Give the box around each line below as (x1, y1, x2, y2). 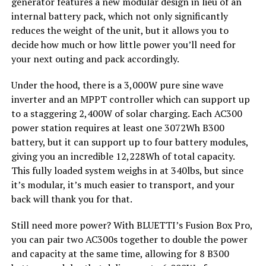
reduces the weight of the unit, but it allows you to (11, 23, 229, 37)
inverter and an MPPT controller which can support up (11, 92, 250, 106)
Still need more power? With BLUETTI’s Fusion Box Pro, (11, 218, 252, 232)
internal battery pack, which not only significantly (11, 9, 228, 23)
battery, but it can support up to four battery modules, (11, 135, 248, 148)
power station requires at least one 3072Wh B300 (11, 121, 224, 134)
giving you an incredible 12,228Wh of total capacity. (11, 149, 235, 163)
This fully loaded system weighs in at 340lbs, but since (11, 163, 243, 177)
